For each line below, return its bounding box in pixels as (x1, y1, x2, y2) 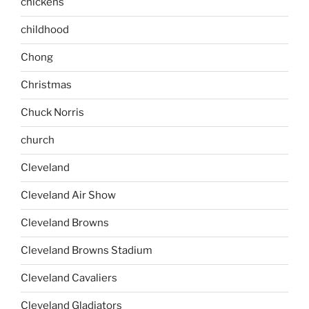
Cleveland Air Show (21, 189, 116, 201)
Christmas (21, 79, 72, 91)
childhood (21, 23, 69, 36)
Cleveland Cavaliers (21, 272, 117, 284)
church (21, 134, 54, 146)
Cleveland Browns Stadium (21, 244, 152, 257)
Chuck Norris (21, 106, 84, 119)
